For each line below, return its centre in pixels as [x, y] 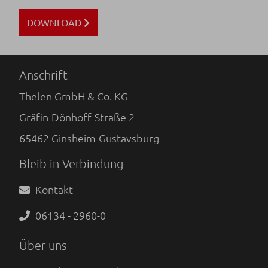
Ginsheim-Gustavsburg [105, 138]
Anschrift [43, 74]
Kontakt [54, 189]
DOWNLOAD [55, 22]
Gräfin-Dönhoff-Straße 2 [77, 117]
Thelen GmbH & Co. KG [74, 96]
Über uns [43, 245]
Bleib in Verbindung [71, 163]
